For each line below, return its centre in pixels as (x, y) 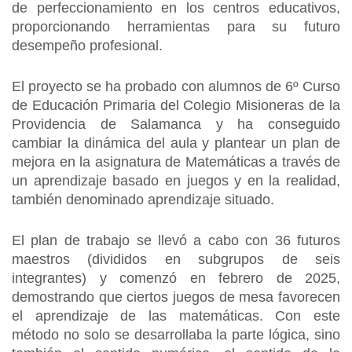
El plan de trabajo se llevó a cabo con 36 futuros (176, 240)
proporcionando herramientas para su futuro (176, 27)
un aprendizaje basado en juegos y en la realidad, (176, 181)
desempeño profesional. (89, 46)
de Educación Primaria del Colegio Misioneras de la (176, 105)
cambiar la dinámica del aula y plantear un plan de (176, 143)
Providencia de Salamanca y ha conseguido (176, 124)
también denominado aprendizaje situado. (143, 200)
